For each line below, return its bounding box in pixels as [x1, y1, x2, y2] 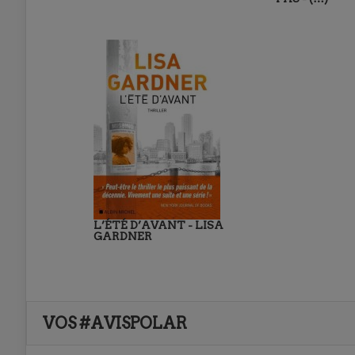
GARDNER [94, 230, 152, 243]
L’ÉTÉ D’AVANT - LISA [94, 219, 223, 232]
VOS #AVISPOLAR [43, 314, 187, 334]
